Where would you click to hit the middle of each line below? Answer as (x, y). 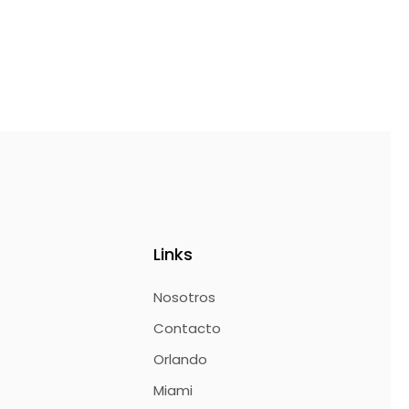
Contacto (188, 329)
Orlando (181, 360)
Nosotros (185, 298)
